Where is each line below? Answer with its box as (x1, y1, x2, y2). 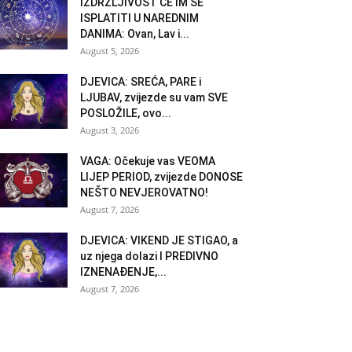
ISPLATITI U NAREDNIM (80, 11, 199, 24)
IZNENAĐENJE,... (80, 265, 167, 278)
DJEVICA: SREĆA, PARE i (80, 75, 201, 88)
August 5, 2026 (80, 44, 139, 57)
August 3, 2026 (80, 123, 139, 136)
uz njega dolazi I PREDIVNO (80, 249, 218, 262)
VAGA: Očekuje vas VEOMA (80, 154, 215, 167)
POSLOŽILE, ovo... (80, 106, 171, 119)
